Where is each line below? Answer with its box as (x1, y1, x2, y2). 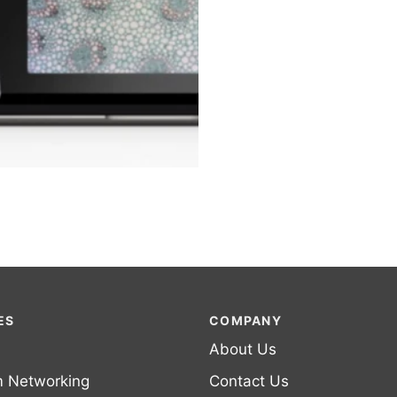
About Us (209, 340, 276, 358)
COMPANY (209, 313, 282, 328)
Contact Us (209, 372, 289, 390)
